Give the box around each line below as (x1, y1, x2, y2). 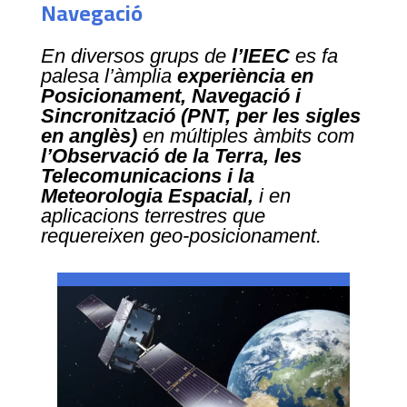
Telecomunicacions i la (40, 164, 254, 188)
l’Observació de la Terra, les (40, 144, 302, 168)
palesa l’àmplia (40, 65, 172, 88)
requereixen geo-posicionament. (40, 224, 322, 248)
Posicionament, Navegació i (40, 84, 301, 108)
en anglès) (40, 124, 137, 148)
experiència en (171, 65, 313, 88)
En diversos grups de (40, 45, 232, 68)
